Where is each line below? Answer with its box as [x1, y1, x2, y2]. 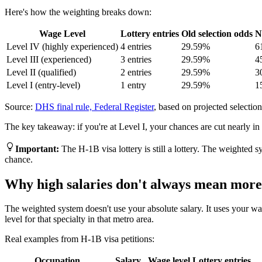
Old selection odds [181, 28, 253, 39]
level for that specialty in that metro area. [5, 214, 154, 225]
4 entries [120, 41, 151, 51]
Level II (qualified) [6, 67, 76, 77]
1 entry [120, 80, 146, 90]
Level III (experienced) [6, 54, 91, 64]
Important [15, 143, 56, 154]
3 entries [120, 54, 151, 64]
